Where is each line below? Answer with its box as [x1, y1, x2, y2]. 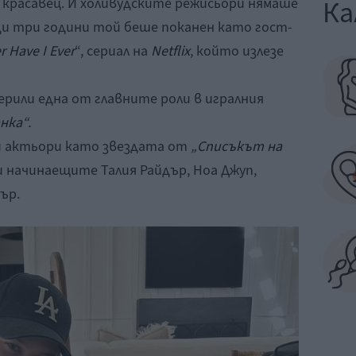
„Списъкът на [191, 136, 282, 157]
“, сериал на [75, 41, 151, 61]
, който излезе [190, 41, 284, 61]
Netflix [151, 41, 190, 61]
